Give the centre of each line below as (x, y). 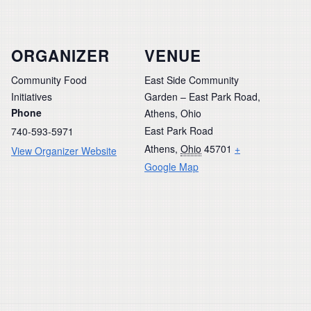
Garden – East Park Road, (202, 96)
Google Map (171, 166)
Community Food (49, 79)
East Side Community (192, 79)
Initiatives (32, 96)
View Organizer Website (64, 150)
